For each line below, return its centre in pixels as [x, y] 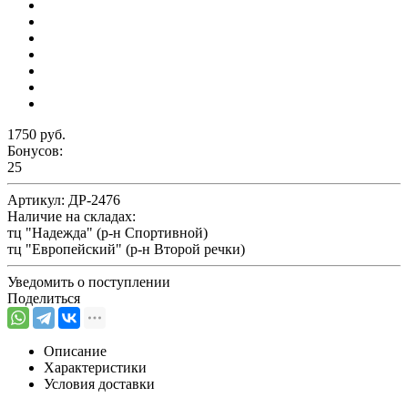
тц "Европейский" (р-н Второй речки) [126, 249]
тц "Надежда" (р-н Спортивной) [107, 232]
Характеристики [95, 367]
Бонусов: [35, 150]
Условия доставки [99, 383]
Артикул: [38, 199]
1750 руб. [36, 134]
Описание [75, 351]
